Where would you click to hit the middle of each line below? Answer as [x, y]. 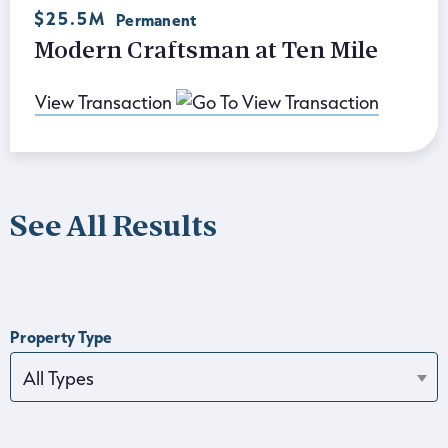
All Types [58, 377]
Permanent [156, 19]
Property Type [61, 336]
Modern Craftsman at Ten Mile [206, 52]
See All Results [113, 228]
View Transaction [103, 101]
